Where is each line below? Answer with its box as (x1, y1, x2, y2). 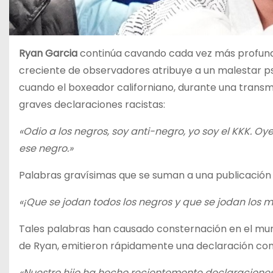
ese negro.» (19, 141, 73, 155)
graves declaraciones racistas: (19, 97, 165, 112)
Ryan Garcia (19, 46, 77, 60)
